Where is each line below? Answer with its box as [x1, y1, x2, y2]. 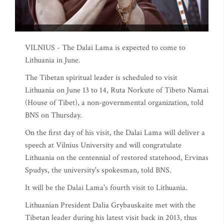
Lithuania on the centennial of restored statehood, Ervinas [25, 152, 208, 163]
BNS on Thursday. [25, 110, 82, 120]
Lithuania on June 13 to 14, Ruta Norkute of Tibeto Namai [25, 85, 208, 95]
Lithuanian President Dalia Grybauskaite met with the [25, 200, 195, 210]
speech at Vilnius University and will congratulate [25, 140, 181, 150]
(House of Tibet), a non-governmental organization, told [25, 97, 203, 108]
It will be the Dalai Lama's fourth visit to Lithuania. [25, 182, 187, 193]
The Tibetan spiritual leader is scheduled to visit [25, 72, 177, 83]
